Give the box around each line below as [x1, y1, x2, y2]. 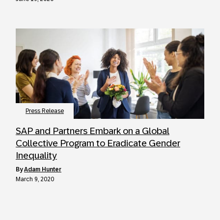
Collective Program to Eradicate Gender [16, 138, 180, 148]
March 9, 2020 [16, 176, 54, 183]
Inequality [16, 150, 57, 161]
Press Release [26, 108, 64, 114]
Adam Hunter [24, 166, 61, 173]
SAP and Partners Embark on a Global [16, 126, 169, 136]
